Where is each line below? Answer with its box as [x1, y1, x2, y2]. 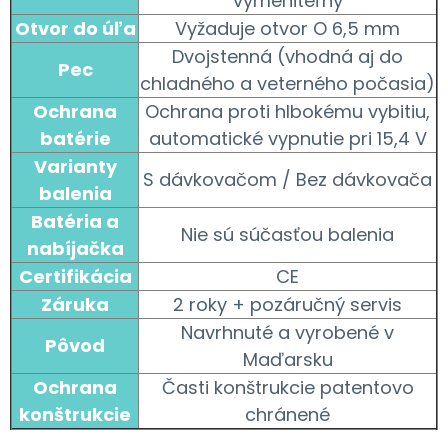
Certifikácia [18, 263, 132, 289]
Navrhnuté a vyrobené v [181, 319, 394, 345]
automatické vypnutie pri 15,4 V [148, 125, 427, 151]
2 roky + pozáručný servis [173, 291, 402, 317]
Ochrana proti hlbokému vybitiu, [145, 98, 430, 124]
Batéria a [31, 208, 119, 234]
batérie [39, 125, 111, 151]
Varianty [33, 153, 117, 179]
